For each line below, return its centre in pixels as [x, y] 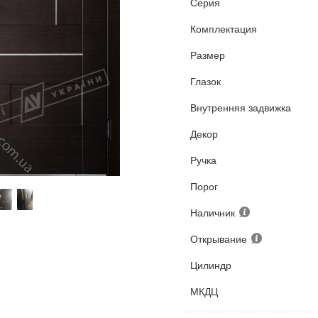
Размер [208, 55]
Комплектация [224, 29]
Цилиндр [211, 265]
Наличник [214, 213]
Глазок [206, 81]
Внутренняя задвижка [241, 108]
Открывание [220, 239]
